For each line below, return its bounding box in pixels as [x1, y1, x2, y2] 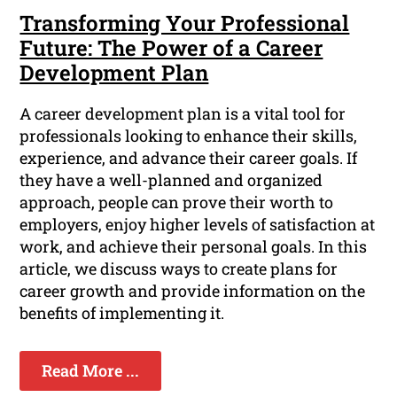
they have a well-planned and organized [19, 169, 323, 191]
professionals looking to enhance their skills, [19, 125, 358, 147]
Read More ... [42, 360, 140, 382]
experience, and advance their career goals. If [19, 147, 358, 169]
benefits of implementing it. [19, 302, 225, 324]
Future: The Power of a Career [19, 34, 323, 63]
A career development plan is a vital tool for [19, 103, 346, 125]
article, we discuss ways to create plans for [19, 258, 339, 280]
